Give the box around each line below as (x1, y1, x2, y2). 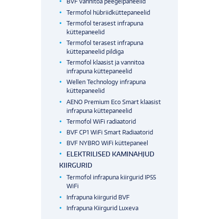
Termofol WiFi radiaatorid (66, 117, 136, 125)
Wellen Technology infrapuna (66, 78, 146, 86)
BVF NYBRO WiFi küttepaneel (66, 139, 149, 147)
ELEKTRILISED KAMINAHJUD (66, 150, 155, 158)
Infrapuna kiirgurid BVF (66, 193, 130, 201)
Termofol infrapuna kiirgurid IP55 (66, 174, 156, 181)
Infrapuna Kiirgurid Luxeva (66, 204, 139, 212)
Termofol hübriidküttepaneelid (66, 8, 151, 16)
